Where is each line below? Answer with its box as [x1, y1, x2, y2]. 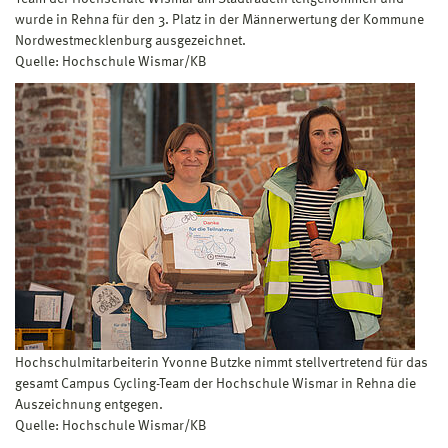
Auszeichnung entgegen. [15, 397, 163, 412]
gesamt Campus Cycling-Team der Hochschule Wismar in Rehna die [15, 376, 416, 391]
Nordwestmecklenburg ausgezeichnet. [15, 33, 246, 48]
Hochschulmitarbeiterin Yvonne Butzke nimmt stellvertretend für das [15, 355, 428, 370]
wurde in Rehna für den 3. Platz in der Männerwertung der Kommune [15, 12, 424, 27]
